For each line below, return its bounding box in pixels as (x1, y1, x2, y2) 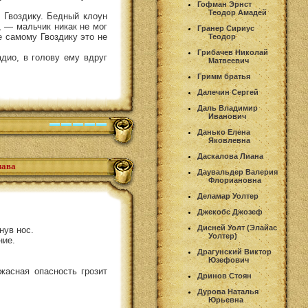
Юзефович (208, 256, 249, 264)
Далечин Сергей (197, 88, 258, 96)
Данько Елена (197, 128, 250, 136)
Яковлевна (208, 136, 250, 144)
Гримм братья (197, 72, 250, 80)
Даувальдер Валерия (197, 168, 278, 176)
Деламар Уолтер (197, 192, 258, 200)
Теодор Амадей (208, 8, 267, 16)
